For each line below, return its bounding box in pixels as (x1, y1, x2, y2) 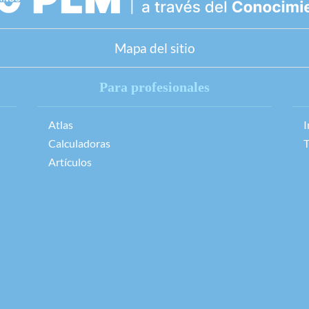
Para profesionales (99, 79, 210, 95)
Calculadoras (48, 137, 111, 150)
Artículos (48, 155, 92, 169)
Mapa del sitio (114, 40, 195, 57)
